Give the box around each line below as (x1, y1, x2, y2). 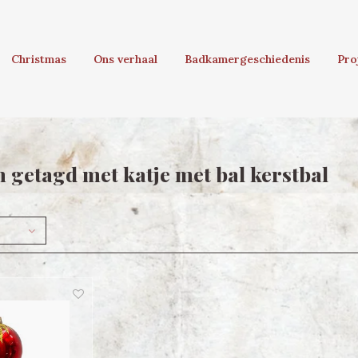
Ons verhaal (93, 52, 157, 66)
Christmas (11, 52, 66, 66)
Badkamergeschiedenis (185, 52, 310, 66)
